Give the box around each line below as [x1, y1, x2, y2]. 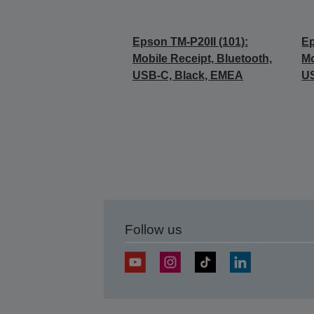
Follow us [124, 222, 182, 237]
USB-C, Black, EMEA [132, 69, 243, 81]
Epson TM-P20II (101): [132, 36, 248, 48]
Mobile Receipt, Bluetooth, [132, 53, 272, 64]
